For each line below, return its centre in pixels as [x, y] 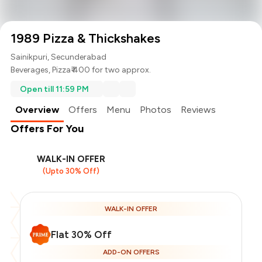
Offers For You [47, 129]
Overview [37, 110]
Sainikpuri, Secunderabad [59, 57]
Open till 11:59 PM [55, 89]
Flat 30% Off [82, 235]
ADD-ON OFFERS [131, 252]
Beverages [30, 70]
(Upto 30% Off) [71, 171]
